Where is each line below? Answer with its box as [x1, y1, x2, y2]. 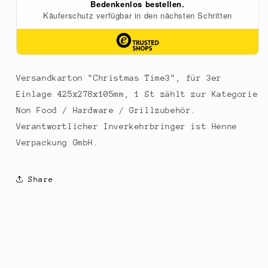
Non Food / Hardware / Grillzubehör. [16, 105, 197, 115]
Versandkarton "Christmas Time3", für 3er [16, 73, 223, 83]
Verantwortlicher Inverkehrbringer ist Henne [16, 121, 237, 132]
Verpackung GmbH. [16, 138, 99, 148]
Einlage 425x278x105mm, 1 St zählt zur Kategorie [16, 89, 258, 99]
